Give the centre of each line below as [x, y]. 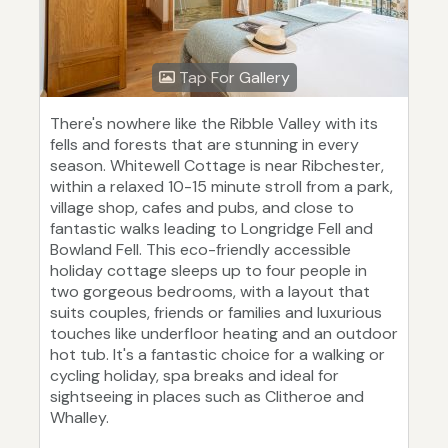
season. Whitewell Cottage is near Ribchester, [217, 166]
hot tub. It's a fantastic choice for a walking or [217, 355]
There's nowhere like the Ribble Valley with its [214, 124]
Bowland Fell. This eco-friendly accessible [200, 250]
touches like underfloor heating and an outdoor [224, 334]
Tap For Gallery [232, 78]
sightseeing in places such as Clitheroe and [207, 397]
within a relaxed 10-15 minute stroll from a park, [221, 187]
